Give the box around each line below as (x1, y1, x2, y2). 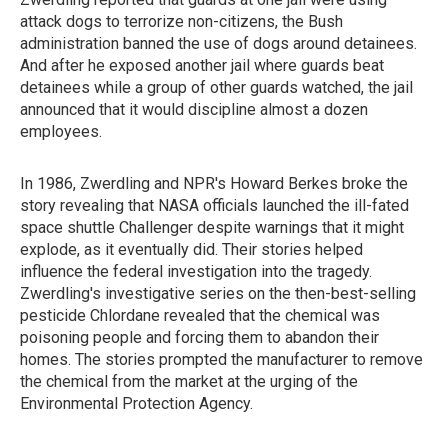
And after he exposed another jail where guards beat (20, 56, 384, 75)
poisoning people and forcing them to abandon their (20, 328, 379, 347)
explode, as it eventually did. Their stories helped (20, 240, 363, 259)
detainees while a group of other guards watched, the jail (20, 78, 413, 97)
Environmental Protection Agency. (20, 394, 253, 413)
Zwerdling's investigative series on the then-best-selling (20, 284, 416, 303)
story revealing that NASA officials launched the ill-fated (20, 196, 409, 215)
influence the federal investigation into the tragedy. (20, 262, 372, 281)
